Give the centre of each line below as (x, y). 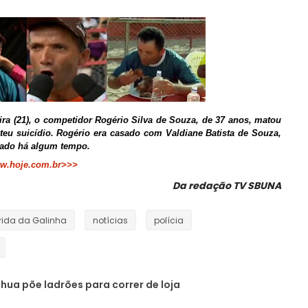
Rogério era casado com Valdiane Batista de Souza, (169, 133)
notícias (110, 220)
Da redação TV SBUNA (227, 186)
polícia (169, 220)
